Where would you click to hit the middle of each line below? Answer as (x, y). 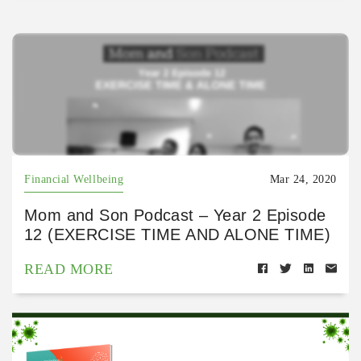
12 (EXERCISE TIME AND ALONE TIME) (178, 234)
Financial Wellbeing (74, 179)
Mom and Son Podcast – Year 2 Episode (175, 215)
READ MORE (69, 269)
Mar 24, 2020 (303, 179)
